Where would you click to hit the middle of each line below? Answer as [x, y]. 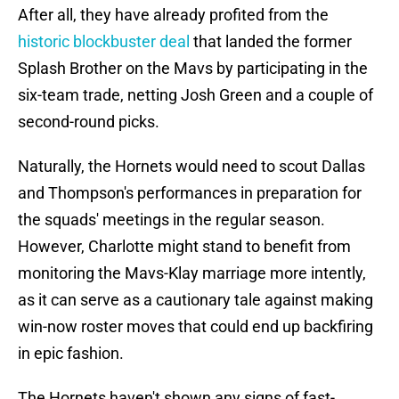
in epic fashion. [71, 354]
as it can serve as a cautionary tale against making [195, 300]
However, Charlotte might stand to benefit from [184, 247]
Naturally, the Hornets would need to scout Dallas [191, 167]
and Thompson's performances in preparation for [190, 193]
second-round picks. [89, 122]
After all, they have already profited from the [173, 15]
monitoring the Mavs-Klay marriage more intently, [192, 273]
